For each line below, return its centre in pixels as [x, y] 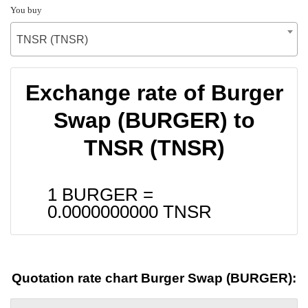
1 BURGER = [100, 194]
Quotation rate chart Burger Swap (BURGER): [154, 278]
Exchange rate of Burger [154, 92]
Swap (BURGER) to [154, 120]
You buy [26, 10]
